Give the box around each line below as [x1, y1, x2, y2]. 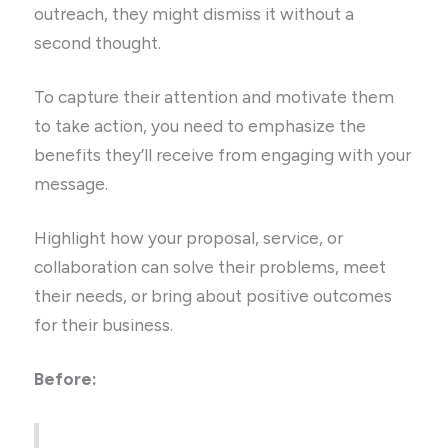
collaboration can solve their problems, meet [34, 257, 387, 278]
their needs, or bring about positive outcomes [34, 286, 393, 307]
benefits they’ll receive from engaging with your [34, 145, 412, 166]
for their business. [34, 315, 174, 336]
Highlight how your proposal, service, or [34, 228, 344, 249]
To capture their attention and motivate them [34, 87, 395, 108]
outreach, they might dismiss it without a [34, 4, 355, 25]
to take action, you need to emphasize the [34, 116, 367, 137]
